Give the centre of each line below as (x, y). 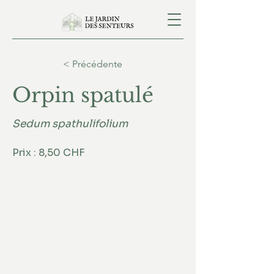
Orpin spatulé (83, 95)
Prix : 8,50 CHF (48, 153)
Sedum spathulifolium (70, 124)
